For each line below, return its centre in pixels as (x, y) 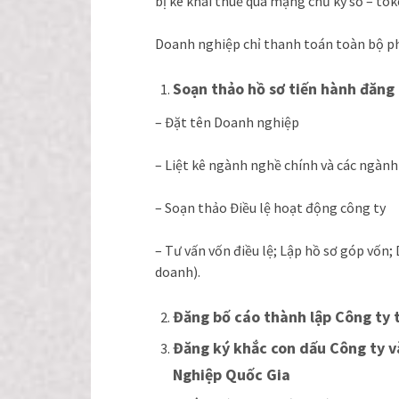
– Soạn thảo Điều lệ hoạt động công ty (270, 207)
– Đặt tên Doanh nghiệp (227, 122)
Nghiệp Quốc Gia (232, 374)
